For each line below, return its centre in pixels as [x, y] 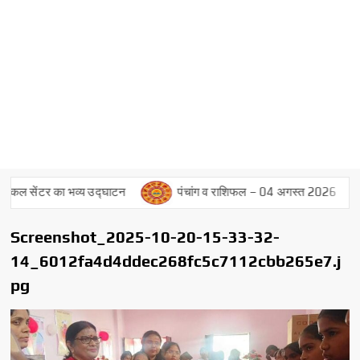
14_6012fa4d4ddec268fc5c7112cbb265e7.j [176, 260]
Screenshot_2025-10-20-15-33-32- [145, 236]
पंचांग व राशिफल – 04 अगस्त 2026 [236, 191]
